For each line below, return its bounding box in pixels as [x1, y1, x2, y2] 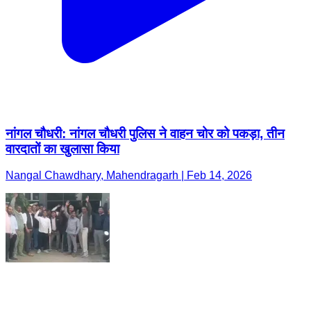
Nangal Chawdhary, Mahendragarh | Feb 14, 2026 [6, 169, 252, 182]
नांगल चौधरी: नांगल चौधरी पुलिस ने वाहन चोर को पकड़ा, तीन [6, 126, 285, 141]
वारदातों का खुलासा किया [6, 141, 119, 156]
